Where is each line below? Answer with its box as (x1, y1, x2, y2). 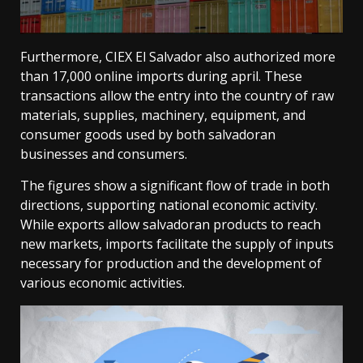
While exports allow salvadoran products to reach (20, 216, 321, 234)
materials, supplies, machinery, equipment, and (20, 106, 305, 125)
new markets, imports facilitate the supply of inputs (20, 235, 334, 254)
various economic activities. (20, 274, 185, 293)
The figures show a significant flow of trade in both (20, 177, 330, 195)
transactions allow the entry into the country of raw (20, 87, 334, 105)
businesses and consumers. (20, 145, 187, 164)
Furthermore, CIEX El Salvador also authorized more (20, 48, 335, 66)
